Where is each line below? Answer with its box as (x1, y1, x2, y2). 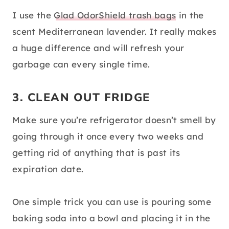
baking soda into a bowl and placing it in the (12, 213, 211, 224)
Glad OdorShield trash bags (54, 10, 176, 21)
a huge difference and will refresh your (12, 42, 185, 54)
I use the (12, 10, 54, 21)
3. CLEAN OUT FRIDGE (12, 90, 150, 106)
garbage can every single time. (12, 59, 150, 70)
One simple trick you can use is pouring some (12, 196, 211, 208)
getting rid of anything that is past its (12, 147, 180, 158)
